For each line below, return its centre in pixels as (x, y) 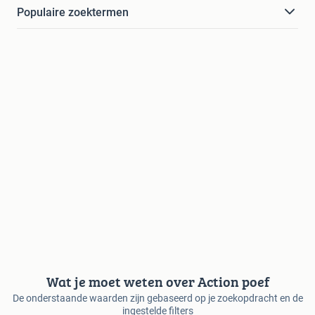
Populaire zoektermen (73, 12)
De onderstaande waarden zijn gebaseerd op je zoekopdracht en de (157, 298)
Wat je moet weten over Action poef (157, 281)
